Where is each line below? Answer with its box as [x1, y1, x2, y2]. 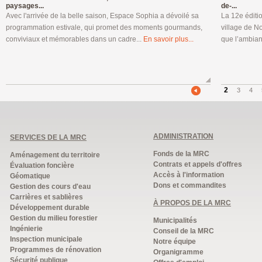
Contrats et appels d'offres [153, 160, 242, 168]
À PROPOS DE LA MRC [153, 199, 231, 207]
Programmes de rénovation [10, 246, 101, 254]
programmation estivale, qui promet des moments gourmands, [6, 23, 202, 32]
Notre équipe [153, 237, 196, 246]
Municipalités [153, 216, 197, 225]
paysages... [6, 2, 44, 10]
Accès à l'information [153, 171, 224, 179]
